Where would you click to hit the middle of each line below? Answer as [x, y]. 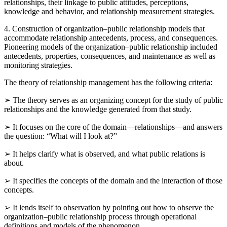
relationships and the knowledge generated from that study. [98, 118]
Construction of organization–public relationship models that [107, 37]
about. [14, 172]
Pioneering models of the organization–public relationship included [111, 56]
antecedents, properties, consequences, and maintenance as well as [110, 65]
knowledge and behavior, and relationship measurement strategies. [109, 20]
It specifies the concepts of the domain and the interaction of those [117, 190]
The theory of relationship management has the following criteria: [108, 91]
